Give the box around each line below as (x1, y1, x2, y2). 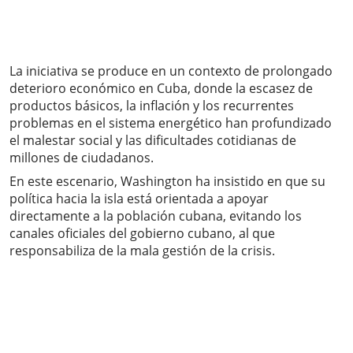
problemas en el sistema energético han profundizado (9, 114, 332, 132)
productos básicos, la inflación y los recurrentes (9, 97, 294, 115)
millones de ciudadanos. (9, 149, 154, 167)
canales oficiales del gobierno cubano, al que (9, 225, 275, 243)
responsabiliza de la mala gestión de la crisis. (9, 242, 275, 260)
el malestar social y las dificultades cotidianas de (9, 132, 296, 150)
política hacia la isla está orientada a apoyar (9, 190, 269, 208)
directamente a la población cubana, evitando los (9, 207, 302, 225)
